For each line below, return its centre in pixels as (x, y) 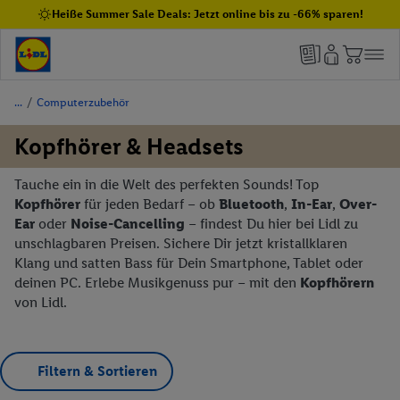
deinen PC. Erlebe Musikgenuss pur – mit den (157, 283)
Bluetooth (251, 204)
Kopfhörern (337, 283)
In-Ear (312, 204)
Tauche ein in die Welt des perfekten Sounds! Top (167, 184)
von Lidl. (41, 302)
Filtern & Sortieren (97, 371)
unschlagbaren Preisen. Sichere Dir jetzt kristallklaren (181, 243)
